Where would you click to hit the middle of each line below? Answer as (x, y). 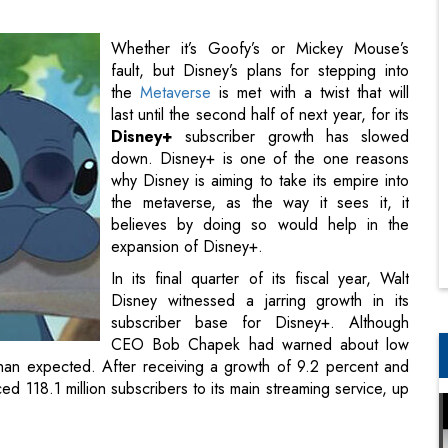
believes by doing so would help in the (260, 119)
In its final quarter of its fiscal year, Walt (260, 173)
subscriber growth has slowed (291, 31)
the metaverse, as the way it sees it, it (260, 97)
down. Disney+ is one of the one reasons (260, 53)
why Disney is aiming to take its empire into (260, 75)
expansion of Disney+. (187, 141)
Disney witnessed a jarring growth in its (260, 195)
